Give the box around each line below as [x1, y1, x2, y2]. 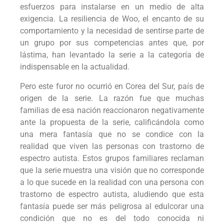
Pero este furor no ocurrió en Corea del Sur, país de [20, 81, 204, 91]
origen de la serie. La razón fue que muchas [20, 93, 204, 103]
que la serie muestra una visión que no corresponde [20, 165, 204, 175]
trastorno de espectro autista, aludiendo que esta [20, 189, 204, 199]
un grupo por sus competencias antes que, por [20, 38, 204, 48]
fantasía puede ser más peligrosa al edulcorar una [20, 201, 204, 211]
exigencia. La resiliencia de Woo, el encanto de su [20, 14, 204, 24]
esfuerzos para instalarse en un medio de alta [20, 2, 204, 12]
